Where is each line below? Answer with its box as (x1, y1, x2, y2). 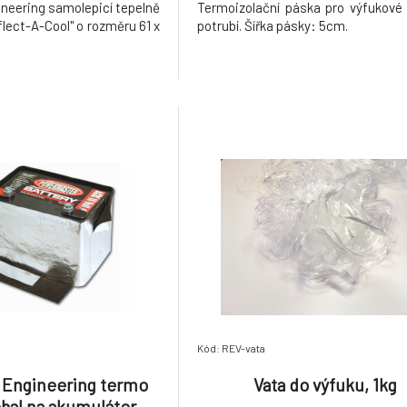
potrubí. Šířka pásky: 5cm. (197, 17, 349, 34)
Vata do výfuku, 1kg (253, 373, 398, 395)
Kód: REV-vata (197, 342, 266, 354)
